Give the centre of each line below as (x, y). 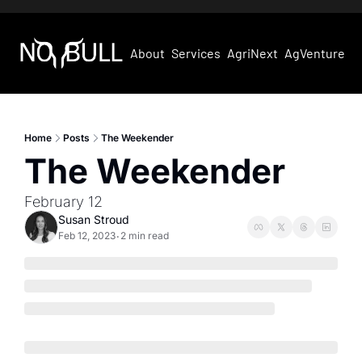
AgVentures (318, 53)
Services (196, 53)
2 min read (145, 236)
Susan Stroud (94, 219)
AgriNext (253, 53)
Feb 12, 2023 (87, 236)
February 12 (63, 202)
